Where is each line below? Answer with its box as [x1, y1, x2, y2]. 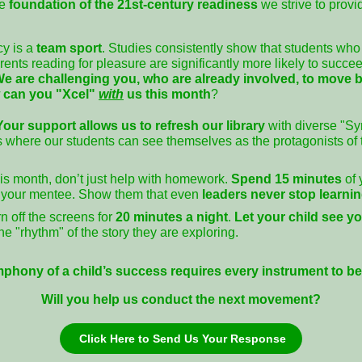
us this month [124, 87, 211, 101]
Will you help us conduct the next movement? [41, 293, 321, 306]
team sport [36, 41, 102, 55]
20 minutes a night [116, 210, 228, 224]
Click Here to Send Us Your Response [79, 332, 286, 345]
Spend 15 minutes [231, 172, 345, 186]
